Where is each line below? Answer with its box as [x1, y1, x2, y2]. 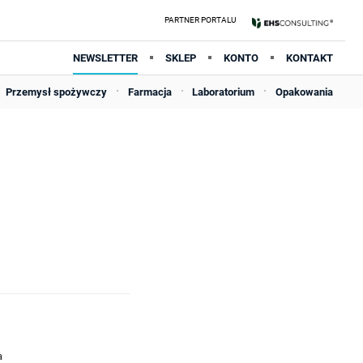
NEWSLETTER [73, 52, 138, 64]
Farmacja [127, 86, 172, 98]
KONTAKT [286, 52, 333, 64]
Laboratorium [192, 86, 255, 98]
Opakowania [275, 86, 333, 98]
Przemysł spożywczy [6, 86, 108, 98]
